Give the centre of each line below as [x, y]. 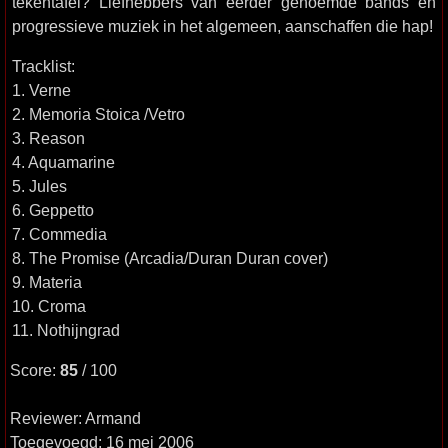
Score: [35, 370]
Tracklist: [43, 66]
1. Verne [41, 90]
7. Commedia [59, 234]
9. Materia [47, 282]
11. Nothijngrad [66, 330]
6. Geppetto [53, 210]
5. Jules [39, 186]
